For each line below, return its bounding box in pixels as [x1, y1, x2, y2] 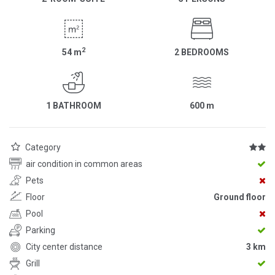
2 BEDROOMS [174, 47, 229, 57]
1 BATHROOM [45, 100, 101, 110]
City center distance [26, 241, 103, 252]
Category [25, 142, 61, 152]
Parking [26, 225, 55, 235]
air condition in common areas [26, 158, 142, 169]
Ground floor [214, 192, 266, 202]
